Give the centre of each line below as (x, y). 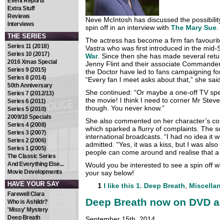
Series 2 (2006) (27, 140)
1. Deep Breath (161, 186)
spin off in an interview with (128, 28)
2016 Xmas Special (32, 62)
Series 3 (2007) (27, 133)
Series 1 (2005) (27, 148)
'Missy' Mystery (28, 210)
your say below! (110, 173)
